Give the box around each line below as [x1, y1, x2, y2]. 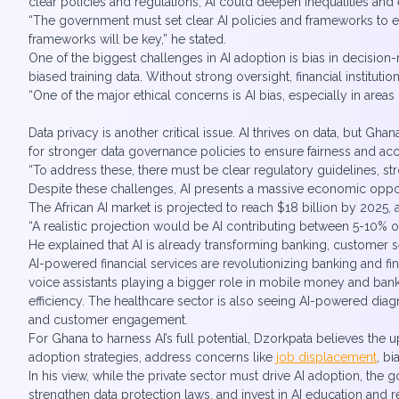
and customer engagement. [28, 313, 188, 327]
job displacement [276, 350, 377, 364]
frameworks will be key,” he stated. [28, 32, 226, 46]
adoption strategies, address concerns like [28, 350, 276, 364]
